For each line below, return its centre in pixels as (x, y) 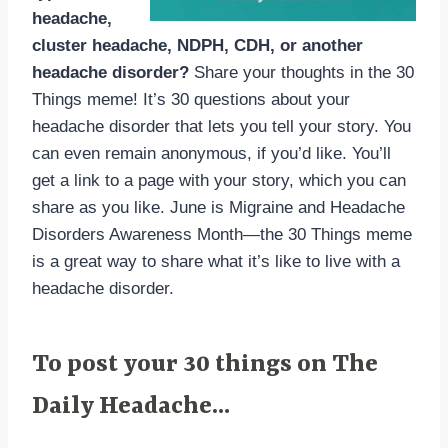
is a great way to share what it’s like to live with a (216, 261)
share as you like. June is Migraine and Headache (218, 207)
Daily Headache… (131, 407)
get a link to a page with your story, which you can (219, 180)
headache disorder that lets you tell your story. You (221, 126)
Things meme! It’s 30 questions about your (191, 99)
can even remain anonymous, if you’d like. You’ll (211, 153)
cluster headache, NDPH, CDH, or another (197, 45)
